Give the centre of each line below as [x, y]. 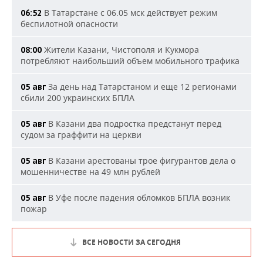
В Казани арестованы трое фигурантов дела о [141, 161]
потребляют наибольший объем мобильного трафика [130, 61]
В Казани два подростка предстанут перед [134, 124]
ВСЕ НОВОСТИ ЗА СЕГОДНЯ [131, 242]
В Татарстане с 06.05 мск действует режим [129, 13]
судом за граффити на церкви [81, 135]
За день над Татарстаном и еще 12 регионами [141, 87]
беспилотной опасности [69, 24]
